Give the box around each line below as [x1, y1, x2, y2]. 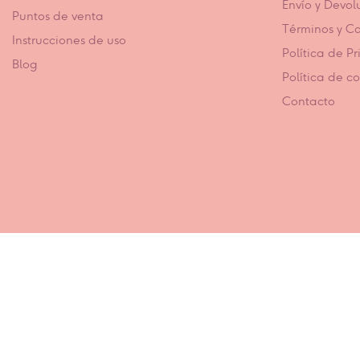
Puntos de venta [12, 8, 104, 23]
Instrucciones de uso [12, 32, 126, 47]
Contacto [282, 93, 335, 108]
